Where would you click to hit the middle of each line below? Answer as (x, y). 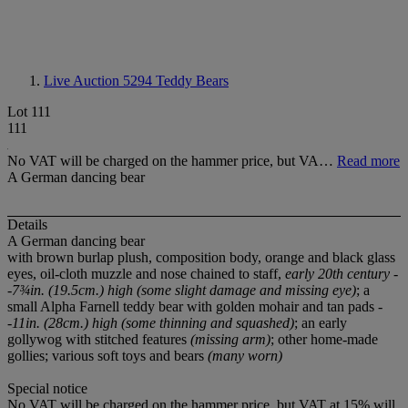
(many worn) (245, 356)
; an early (321, 323)
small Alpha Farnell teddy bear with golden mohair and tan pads (193, 307)
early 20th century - (342, 274)
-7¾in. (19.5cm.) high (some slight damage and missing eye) (182, 291)
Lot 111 (29, 112)
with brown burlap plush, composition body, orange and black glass (201, 258)
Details (27, 225)
